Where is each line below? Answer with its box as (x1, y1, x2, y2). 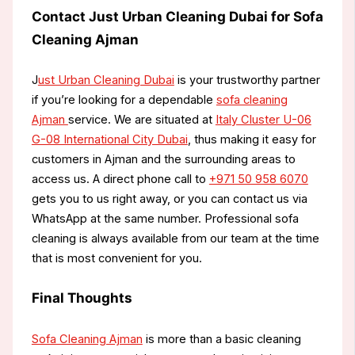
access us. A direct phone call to (31, 172, 209, 187)
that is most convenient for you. (31, 251, 202, 266)
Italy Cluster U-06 (215, 113, 311, 128)
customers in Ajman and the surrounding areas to (31, 152, 296, 167)
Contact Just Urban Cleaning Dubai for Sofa (31, 7, 323, 25)
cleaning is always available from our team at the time (31, 231, 319, 246)
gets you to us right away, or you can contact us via (31, 192, 307, 207)
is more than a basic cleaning (142, 331, 301, 346)
